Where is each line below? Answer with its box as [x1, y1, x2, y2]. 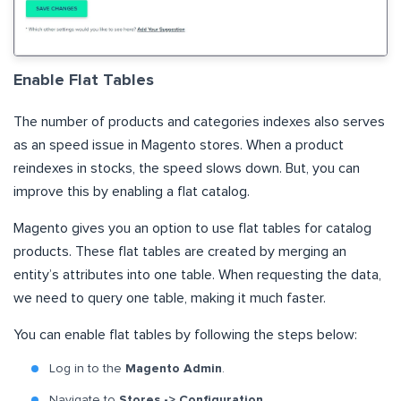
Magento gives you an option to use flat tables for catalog [13, 221, 371, 236]
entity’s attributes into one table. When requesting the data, [13, 268, 381, 283]
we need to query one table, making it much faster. [13, 291, 326, 306]
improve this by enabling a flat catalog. [13, 184, 250, 200]
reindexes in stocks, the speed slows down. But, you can [13, 161, 360, 176]
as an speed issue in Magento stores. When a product [13, 138, 344, 153]
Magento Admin [125, 363, 222, 376]
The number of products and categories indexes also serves [13, 115, 385, 130]
